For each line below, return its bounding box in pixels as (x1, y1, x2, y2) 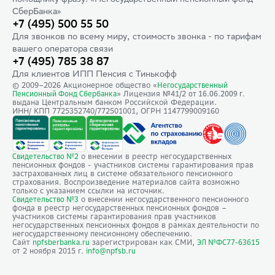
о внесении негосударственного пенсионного (81, 195, 249, 204)
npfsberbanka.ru (33, 238, 90, 247)
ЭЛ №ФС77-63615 (197, 238, 260, 247)
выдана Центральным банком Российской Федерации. (12, 98, 217, 107)
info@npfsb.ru (86, 247, 136, 255)
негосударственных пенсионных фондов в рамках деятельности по (12, 220, 259, 230)
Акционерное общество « (61, 80, 157, 90)
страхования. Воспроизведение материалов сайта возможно (12, 177, 239, 187)
